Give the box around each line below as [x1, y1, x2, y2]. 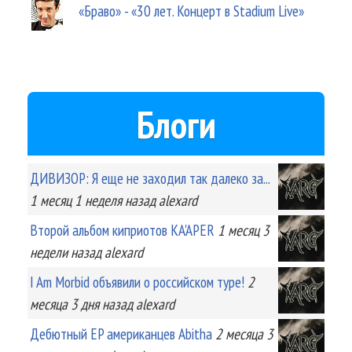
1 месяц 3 [218, 220, 269, 240]
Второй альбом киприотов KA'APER [30, 220, 214, 240]
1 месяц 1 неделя [30, 190, 122, 211]
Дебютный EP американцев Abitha [30, 324, 212, 344]
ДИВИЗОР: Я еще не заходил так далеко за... [30, 168, 269, 189]
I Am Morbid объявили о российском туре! [30, 272, 244, 292]
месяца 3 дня [30, 294, 99, 314]
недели [30, 242, 68, 262]
